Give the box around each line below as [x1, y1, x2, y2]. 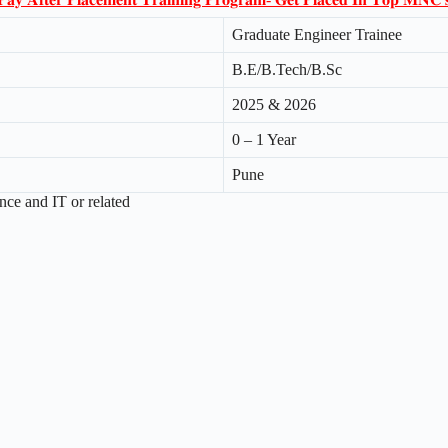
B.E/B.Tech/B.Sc [232, 60, 342, 78]
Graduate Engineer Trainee [232, 25, 402, 43]
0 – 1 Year [232, 130, 296, 148]
